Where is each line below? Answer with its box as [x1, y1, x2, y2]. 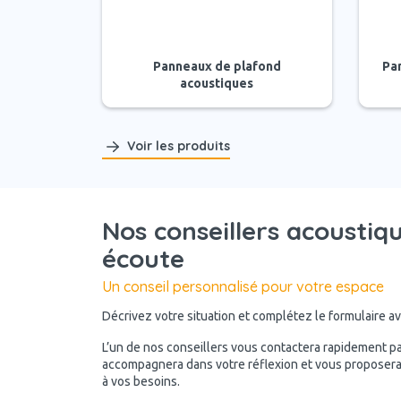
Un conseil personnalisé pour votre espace [102, 277, 384, 295]
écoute [102, 242, 184, 274]
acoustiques [180, 75, 254, 90]
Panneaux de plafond [152, 58, 281, 73]
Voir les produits [127, 138, 230, 155]
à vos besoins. [102, 373, 180, 388]
